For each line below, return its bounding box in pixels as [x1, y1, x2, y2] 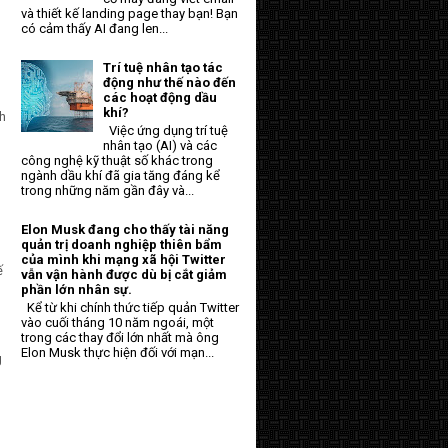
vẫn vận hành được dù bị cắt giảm [21, 267, 227, 283]
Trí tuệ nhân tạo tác [103, 60, 224, 76]
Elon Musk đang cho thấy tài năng [21, 222, 229, 238]
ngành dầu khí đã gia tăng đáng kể [21, 167, 220, 183]
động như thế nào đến [103, 75, 237, 91]
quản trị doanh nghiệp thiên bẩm [21, 237, 222, 253]
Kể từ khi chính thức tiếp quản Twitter [21, 299, 239, 315]
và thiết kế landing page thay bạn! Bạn [21, 6, 238, 22]
